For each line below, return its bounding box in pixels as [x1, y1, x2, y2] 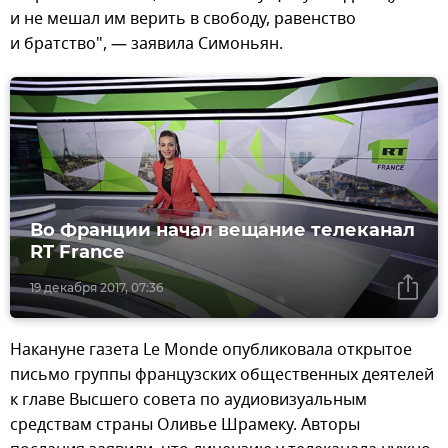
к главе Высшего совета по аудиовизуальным [10, 388, 367, 413]
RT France [30, 241, 124, 264]
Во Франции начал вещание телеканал [30, 219, 415, 242]
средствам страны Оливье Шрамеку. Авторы [10, 413, 360, 438]
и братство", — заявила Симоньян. [10, 32, 283, 57]
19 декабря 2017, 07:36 [30, 280, 163, 296]
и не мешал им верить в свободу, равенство [10, 7, 356, 32]
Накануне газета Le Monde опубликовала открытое [10, 338, 412, 363]
